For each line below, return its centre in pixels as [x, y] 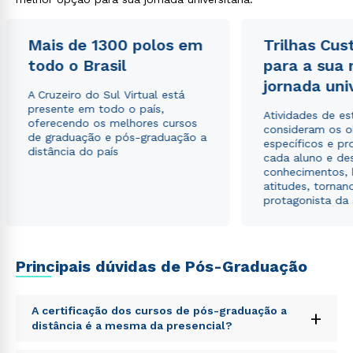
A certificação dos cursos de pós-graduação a [159, 310]
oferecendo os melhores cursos [113, 123]
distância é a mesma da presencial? [132, 325]
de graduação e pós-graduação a [117, 137]
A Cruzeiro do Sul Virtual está [106, 95]
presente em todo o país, [96, 109]
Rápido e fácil [115, 229]
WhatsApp [115, 241]
